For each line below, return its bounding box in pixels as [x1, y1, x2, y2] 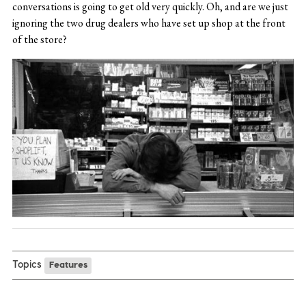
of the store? [12, 32, 67, 47]
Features [48, 259, 87, 270]
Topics [12, 258, 42, 270]
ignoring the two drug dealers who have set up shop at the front [12, 16, 286, 31]
